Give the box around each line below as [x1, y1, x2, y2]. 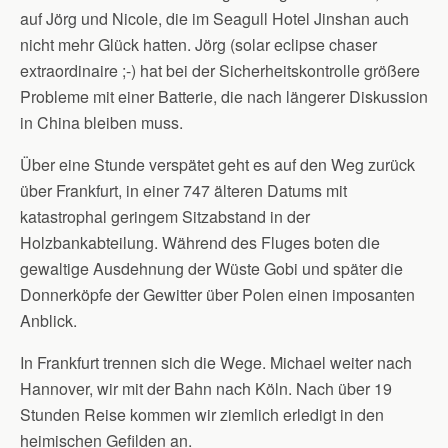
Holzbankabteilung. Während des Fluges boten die [20, 231, 380, 254]
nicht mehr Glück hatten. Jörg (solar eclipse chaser [20, 33, 377, 56]
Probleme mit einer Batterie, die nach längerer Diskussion [20, 85, 428, 108]
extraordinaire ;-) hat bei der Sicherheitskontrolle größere [20, 59, 420, 82]
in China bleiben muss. [20, 111, 183, 134]
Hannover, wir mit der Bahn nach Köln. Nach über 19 [20, 377, 392, 400]
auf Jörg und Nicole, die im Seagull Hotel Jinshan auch [20, 7, 409, 30]
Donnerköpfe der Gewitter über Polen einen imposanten [20, 283, 415, 306]
